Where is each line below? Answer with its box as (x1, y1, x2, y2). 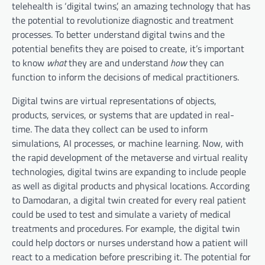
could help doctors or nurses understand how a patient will (12, 235, 248, 250)
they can (187, 55, 224, 70)
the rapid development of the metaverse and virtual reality (12, 150, 248, 164)
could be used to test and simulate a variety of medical (12, 206, 231, 221)
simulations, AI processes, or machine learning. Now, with (12, 135, 244, 150)
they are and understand (66, 55, 170, 70)
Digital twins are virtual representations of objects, (12, 93, 216, 108)
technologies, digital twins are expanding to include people (12, 164, 246, 179)
